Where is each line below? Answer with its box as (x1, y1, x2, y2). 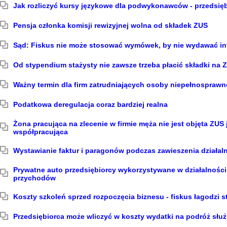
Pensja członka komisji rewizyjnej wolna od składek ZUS (13, 21, 208, 29)
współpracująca (13, 128, 68, 136)
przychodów (13, 174, 56, 182)
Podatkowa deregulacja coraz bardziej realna (13, 100, 168, 108)
